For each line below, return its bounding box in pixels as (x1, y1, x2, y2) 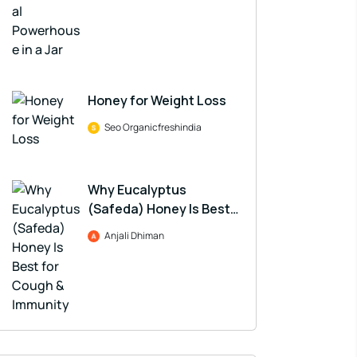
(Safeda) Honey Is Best (88, 200, 230, 218)
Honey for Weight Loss (88, 92, 226, 109)
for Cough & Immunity (88, 219, 221, 237)
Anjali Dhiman (104, 229, 164, 242)
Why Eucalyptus (88, 181, 186, 198)
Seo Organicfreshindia (104, 120, 202, 134)
